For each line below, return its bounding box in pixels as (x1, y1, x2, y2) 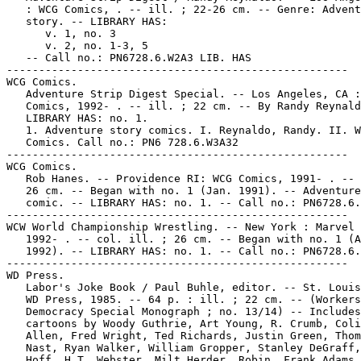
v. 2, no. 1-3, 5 (6, 39, 148, 52)
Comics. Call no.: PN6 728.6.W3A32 (6, 136, 239, 148)
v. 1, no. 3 (6, 27, 116, 39)
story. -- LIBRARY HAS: (6, 15, 168, 27)
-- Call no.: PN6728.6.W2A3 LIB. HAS (6, 52, 251, 64)
